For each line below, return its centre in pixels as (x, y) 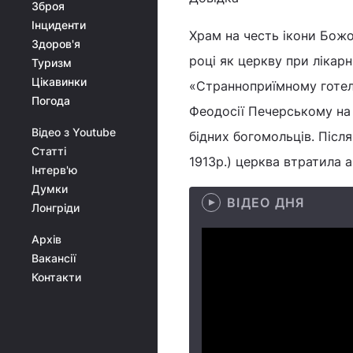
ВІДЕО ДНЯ (266, 203)
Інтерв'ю (54, 170)
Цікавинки (59, 82)
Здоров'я (56, 44)
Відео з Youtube (74, 132)
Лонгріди (56, 208)
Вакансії (54, 258)
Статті (49, 151)
